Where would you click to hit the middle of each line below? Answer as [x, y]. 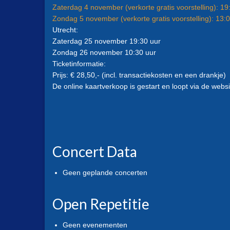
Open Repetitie [101, 204]
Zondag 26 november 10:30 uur [104, 52]
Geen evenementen [95, 225]
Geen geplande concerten [105, 172]
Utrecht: [65, 30]
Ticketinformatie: [79, 63]
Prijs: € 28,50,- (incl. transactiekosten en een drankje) [139, 75]
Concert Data [95, 151]
